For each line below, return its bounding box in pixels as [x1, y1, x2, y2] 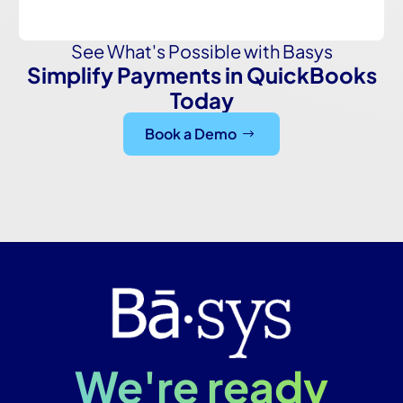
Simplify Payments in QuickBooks [26, 60, 377, 88]
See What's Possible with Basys [70, 39, 333, 62]
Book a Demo [145, 123, 237, 143]
